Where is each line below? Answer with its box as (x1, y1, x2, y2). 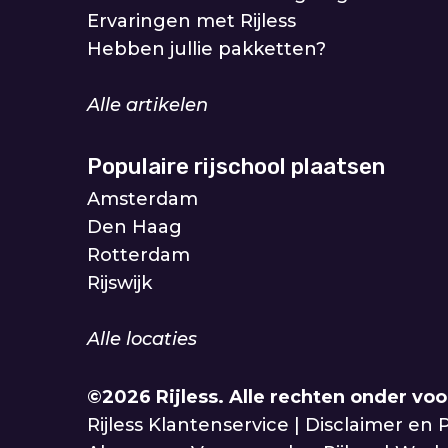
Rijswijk (87, 272, 152, 295)
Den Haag (87, 216, 182, 239)
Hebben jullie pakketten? (87, 38, 326, 61)
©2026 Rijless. (87, 386, 229, 409)
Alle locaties (87, 328, 197, 351)
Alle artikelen (87, 94, 208, 117)
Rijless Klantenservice (87, 414, 289, 437)
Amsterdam (87, 188, 198, 211)
